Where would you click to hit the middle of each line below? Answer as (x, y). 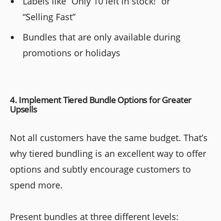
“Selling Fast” (49, 17)
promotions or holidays (72, 53)
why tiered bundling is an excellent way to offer (108, 153)
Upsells (23, 109)
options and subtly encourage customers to (100, 169)
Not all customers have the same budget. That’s (109, 137)
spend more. (36, 185)
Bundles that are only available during (102, 37)
